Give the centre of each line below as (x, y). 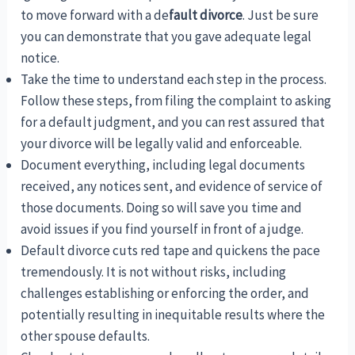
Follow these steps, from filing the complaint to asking (176, 100)
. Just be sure (281, 15)
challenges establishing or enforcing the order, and (165, 293)
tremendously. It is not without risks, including (154, 271)
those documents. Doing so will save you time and (162, 207)
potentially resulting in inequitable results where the (173, 314)
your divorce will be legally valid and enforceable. (162, 143)
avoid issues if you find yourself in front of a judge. (162, 229)
